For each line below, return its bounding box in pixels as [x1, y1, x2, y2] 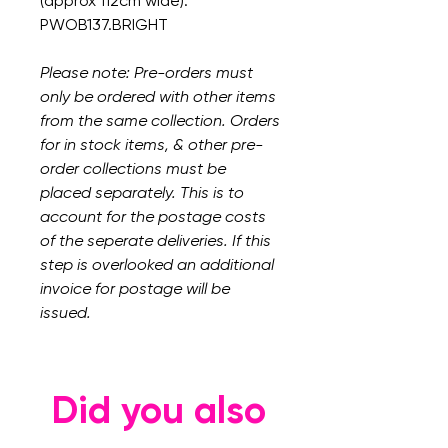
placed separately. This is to [40, 183, 244, 202]
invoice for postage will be [40, 279, 230, 298]
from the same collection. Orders [40, 111, 280, 130]
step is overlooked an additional [40, 255, 274, 274]
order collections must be [40, 159, 226, 178]
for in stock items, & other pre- [40, 135, 263, 154]
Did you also [52, 387, 266, 433]
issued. [40, 303, 91, 322]
